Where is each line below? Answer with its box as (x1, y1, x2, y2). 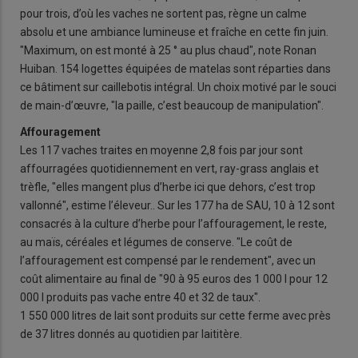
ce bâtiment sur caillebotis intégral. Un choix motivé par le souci (20, 80, 336, 93)
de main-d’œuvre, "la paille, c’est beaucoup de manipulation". (20, 98, 324, 112)
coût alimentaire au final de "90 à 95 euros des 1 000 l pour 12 (20, 272, 328, 285)
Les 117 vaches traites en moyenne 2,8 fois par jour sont (20, 143, 303, 157)
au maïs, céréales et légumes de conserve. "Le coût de (20, 235, 292, 249)
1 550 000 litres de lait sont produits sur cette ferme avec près (20, 308, 331, 322)
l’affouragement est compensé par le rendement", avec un (20, 253, 316, 267)
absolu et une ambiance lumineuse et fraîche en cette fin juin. (20, 25, 328, 38)
